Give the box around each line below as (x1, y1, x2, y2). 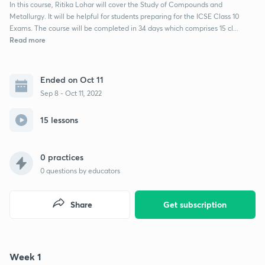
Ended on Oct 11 (40, 73, 104, 85)
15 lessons (40, 114, 78, 125)
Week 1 (9, 250, 41, 263)
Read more (9, 34, 46, 44)
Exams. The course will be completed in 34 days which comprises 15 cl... (9, 23, 238, 33)
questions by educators (44, 166, 120, 175)
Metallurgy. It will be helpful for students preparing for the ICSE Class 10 (9, 11, 239, 21)
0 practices (40, 151, 83, 163)
